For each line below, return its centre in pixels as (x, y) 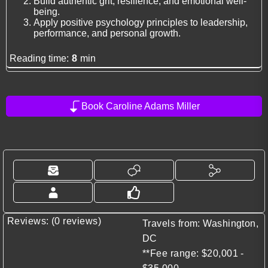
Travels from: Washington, (201, 224)
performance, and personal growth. (107, 33)
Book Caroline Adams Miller (141, 106)
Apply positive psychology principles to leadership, (141, 23)
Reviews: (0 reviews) (54, 221)
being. (47, 12)
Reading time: (39, 59)
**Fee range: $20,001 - (193, 254)
